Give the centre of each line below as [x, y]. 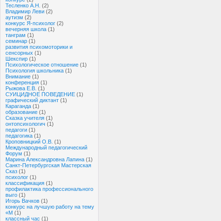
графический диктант [32, 100]
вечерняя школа [26, 29]
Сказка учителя [25, 118]
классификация [25, 183]
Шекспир [17, 59]
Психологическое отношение [42, 65]
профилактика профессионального [49, 189]
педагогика [19, 136]
